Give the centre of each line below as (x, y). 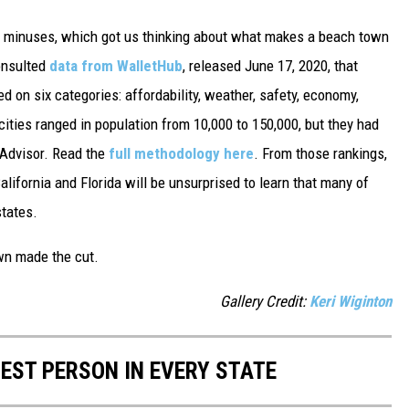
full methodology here (181, 154)
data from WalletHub (116, 66)
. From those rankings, (320, 154)
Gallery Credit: (265, 302)
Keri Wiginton (351, 302)
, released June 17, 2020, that (270, 66)
